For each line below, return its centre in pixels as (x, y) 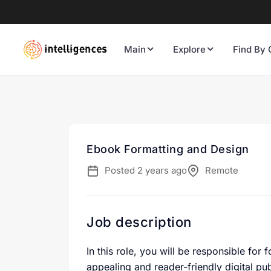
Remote (222, 171)
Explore (189, 50)
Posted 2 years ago (146, 171)
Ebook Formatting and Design (168, 149)
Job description (139, 222)
